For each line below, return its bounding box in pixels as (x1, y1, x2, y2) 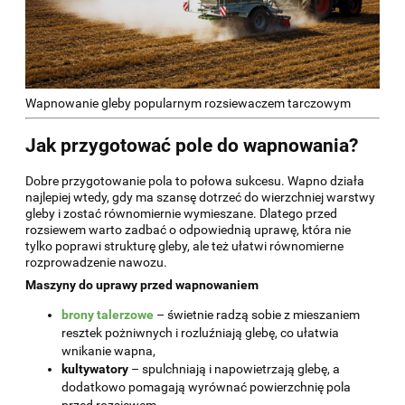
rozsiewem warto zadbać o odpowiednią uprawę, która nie (25, 221, 351, 237)
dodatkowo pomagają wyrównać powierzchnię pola (61, 379, 351, 394)
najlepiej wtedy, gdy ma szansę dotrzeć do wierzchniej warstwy (25, 189, 375, 204)
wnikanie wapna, (61, 343, 155, 358)
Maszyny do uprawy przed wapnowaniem (25, 277, 259, 292)
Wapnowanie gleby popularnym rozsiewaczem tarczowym (25, 95, 351, 110)
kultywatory (61, 361, 128, 376)
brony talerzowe (61, 306, 154, 322)
